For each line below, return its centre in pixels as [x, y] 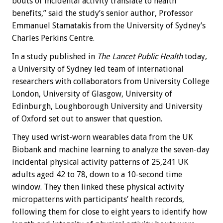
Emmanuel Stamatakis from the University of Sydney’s [109, 26]
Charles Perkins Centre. [53, 38]
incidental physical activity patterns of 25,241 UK [100, 162]
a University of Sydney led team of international [98, 69]
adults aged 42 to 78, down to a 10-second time [97, 175]
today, [195, 57]
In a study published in [55, 57]
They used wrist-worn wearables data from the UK [102, 137]
